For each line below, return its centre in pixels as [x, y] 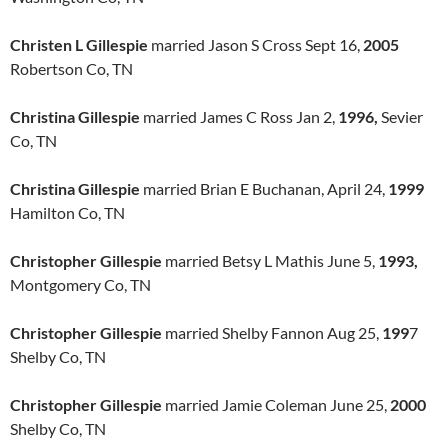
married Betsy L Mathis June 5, [270, 260]
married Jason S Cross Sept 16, [255, 44]
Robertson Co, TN [71, 68]
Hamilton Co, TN [67, 212]
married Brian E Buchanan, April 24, [264, 188]
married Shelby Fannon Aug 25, [272, 332]
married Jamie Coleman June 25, [276, 404]
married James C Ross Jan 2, [239, 116]
